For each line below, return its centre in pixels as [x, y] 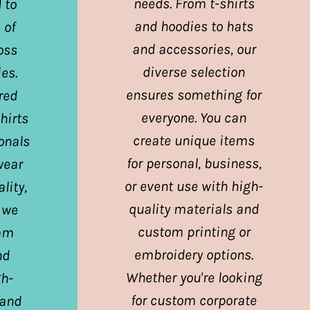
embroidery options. [194, 254]
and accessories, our [194, 49]
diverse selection [194, 72]
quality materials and [194, 209]
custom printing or [194, 231]
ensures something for [194, 94]
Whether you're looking [194, 277]
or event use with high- [194, 186]
